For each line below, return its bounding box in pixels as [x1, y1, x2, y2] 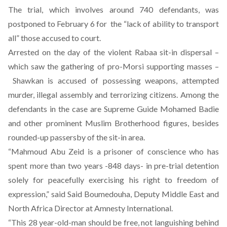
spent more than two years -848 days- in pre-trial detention [8, 161, 219, 170]
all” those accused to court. [8, 33, 101, 43]
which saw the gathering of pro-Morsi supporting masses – [8, 61, 219, 71]
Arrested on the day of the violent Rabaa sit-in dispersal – [8, 47, 219, 57]
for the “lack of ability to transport [94, 19, 219, 28]
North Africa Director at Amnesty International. [8, 203, 173, 213]
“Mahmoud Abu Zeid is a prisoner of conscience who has [8, 146, 219, 156]
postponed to [8, 19, 55, 28]
